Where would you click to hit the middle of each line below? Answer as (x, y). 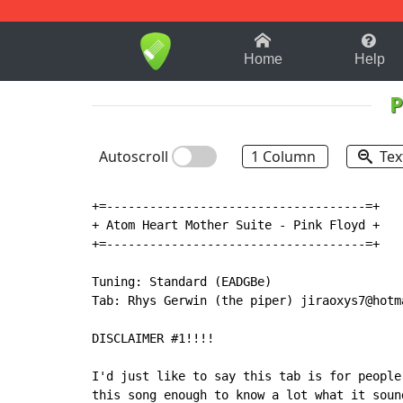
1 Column (285, 157)
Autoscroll (135, 157)
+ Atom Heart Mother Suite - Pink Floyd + (236, 225)
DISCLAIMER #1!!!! (153, 339)
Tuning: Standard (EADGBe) (182, 282)
